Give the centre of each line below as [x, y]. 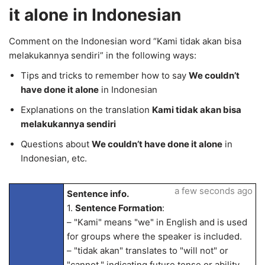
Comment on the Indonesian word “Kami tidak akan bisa [125, 41]
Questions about [56, 144]
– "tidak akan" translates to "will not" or [147, 251]
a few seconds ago [213, 191]
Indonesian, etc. [54, 158]
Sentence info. [98, 194]
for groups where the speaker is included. [154, 236]
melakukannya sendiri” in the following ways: [103, 55]
